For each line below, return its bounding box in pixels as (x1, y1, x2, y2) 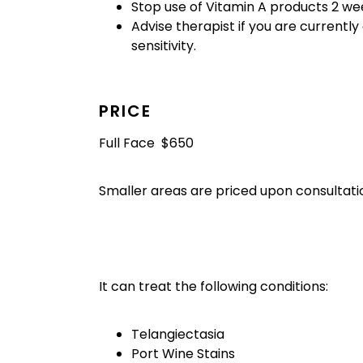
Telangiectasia (131, 325, 224, 344)
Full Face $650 (99, 133, 194, 152)
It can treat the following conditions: (99, 277, 328, 297)
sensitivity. (131, 36, 196, 56)
